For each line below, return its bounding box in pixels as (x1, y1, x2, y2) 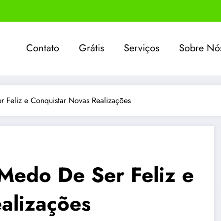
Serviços (124, 41, 160, 56)
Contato (26, 41, 60, 56)
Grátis (79, 41, 105, 56)
